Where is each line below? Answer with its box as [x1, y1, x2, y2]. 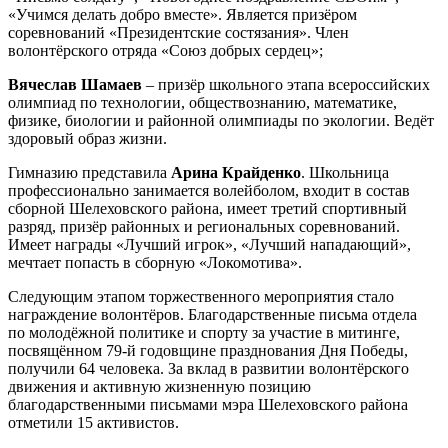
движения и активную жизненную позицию [8, 377, 311, 395]
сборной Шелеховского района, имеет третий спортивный [8, 199, 407, 217]
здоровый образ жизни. [8, 129, 167, 147]
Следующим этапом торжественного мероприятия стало [8, 287, 394, 305]
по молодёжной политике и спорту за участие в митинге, [8, 323, 400, 341]
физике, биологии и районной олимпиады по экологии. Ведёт [8, 111, 434, 129]
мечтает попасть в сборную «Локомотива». [8, 253, 302, 271]
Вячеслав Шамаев [8, 75, 142, 93]
